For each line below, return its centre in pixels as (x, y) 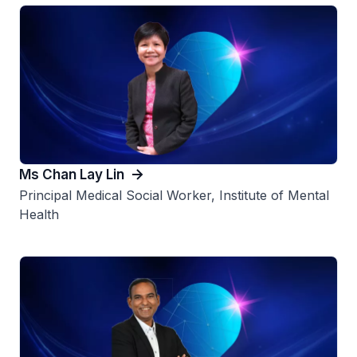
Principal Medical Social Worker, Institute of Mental (174, 195)
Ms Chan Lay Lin (72, 174)
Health (39, 214)
